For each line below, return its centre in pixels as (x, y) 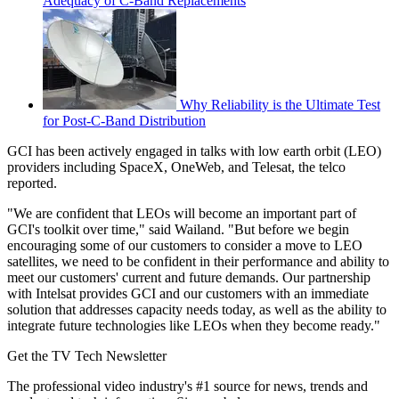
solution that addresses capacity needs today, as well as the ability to (197, 309)
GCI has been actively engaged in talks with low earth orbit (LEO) (194, 151)
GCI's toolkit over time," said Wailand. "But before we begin (178, 229)
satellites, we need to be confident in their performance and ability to (198, 261)
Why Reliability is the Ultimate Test (280, 104)
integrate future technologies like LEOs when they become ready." (194, 325)
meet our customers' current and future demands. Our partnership (189, 277)
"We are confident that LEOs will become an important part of (182, 213)
